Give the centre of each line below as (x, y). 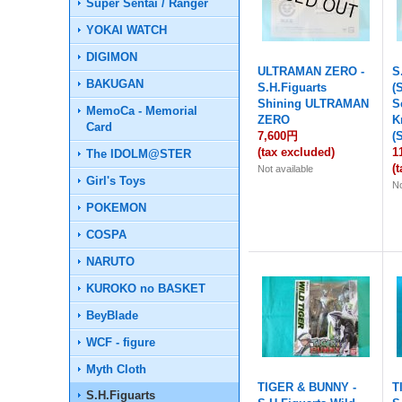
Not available (286, 169)
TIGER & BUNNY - (307, 387)
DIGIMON (112, 57)
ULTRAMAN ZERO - (311, 71)
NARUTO (111, 262)
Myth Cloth (117, 369)
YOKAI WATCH (127, 30)
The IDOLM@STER (139, 154)
